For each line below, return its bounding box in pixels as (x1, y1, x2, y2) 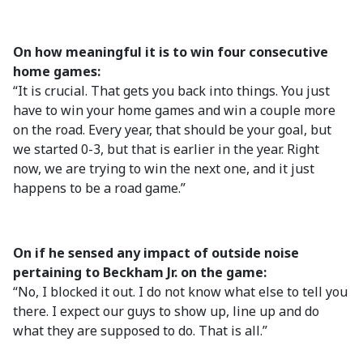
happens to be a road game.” (13, 179, 186, 197)
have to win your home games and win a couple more (13, 101, 335, 119)
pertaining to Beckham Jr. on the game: (13, 263, 267, 281)
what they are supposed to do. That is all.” (13, 322, 267, 340)
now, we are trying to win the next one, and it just (13, 160, 314, 177)
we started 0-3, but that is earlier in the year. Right (13, 140, 319, 158)
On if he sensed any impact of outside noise (13, 244, 299, 262)
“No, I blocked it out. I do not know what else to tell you (13, 283, 348, 301)
